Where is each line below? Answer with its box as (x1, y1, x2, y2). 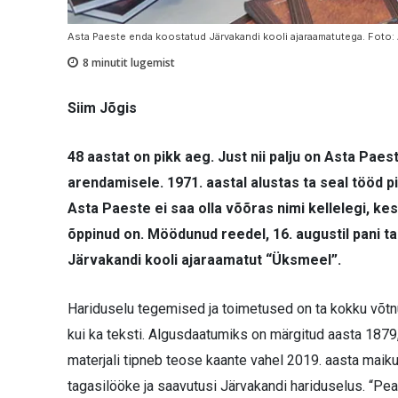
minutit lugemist (89, 54, 175, 70)
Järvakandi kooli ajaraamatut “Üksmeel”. (68, 251, 341, 268)
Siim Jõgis (68, 99, 137, 116)
